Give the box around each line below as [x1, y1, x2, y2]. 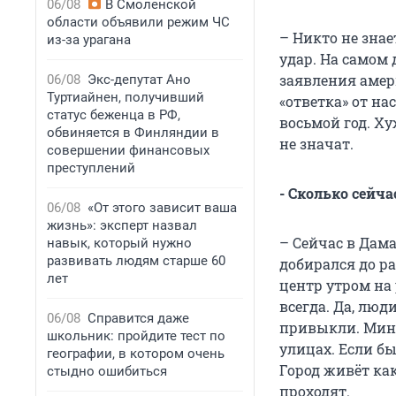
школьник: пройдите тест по [47, 328, 225, 344]
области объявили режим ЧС [47, 14, 230, 30]
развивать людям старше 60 [47, 253, 225, 269]
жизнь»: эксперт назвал [47, 217, 197, 233]
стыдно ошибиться [47, 363, 167, 379]
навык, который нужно [47, 235, 192, 251]
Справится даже [88, 310, 189, 326]
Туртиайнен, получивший [47, 89, 204, 105]
